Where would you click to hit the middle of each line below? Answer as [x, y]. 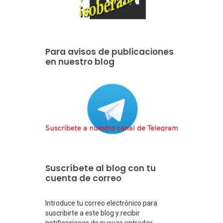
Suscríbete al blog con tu [101, 168]
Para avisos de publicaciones [110, 52]
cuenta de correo [83, 178]
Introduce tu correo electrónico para [101, 203]
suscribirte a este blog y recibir [93, 213]
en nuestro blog [80, 61]
